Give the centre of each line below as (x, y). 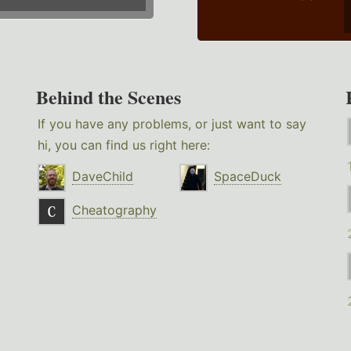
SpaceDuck (248, 177)
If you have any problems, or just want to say (172, 124)
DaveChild (103, 177)
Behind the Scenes (109, 97)
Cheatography (115, 210)
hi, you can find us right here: (124, 145)
